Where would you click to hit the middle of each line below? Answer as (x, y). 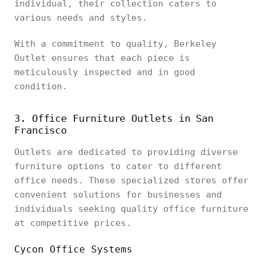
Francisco (41, 130)
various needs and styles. (81, 18)
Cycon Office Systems (73, 249)
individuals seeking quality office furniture (131, 209)
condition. (41, 86)
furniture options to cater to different (118, 166)
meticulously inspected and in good (105, 72)
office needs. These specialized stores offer (131, 180)
